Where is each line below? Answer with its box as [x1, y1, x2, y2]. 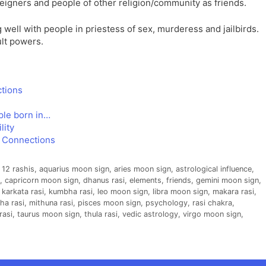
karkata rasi [2, 186, 44, 196]
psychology [145, 198, 188, 207]
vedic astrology [122, 209, 178, 218]
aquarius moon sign [39, 164, 109, 173]
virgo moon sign [183, 209, 241, 218]
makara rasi [213, 186, 254, 196]
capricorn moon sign [5, 175, 78, 185]
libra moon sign [153, 186, 208, 196]
